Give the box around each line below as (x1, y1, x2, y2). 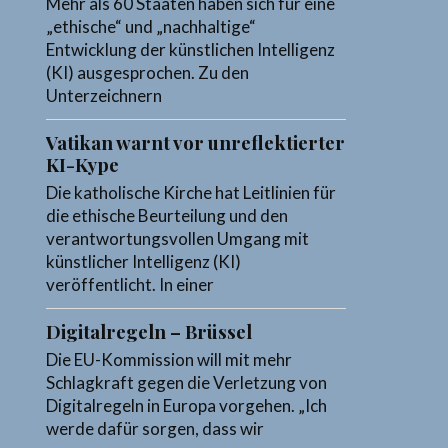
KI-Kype (46, 152, 120, 178)
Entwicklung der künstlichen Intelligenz (46, 39, 336, 61)
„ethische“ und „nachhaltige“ (46, 16, 257, 38)
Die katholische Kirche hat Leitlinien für (46, 182, 337, 204)
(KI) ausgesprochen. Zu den (46, 62, 250, 84)
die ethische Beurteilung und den (46, 205, 289, 227)
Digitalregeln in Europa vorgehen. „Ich (46, 395, 328, 417)
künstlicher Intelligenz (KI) (46, 251, 242, 273)
